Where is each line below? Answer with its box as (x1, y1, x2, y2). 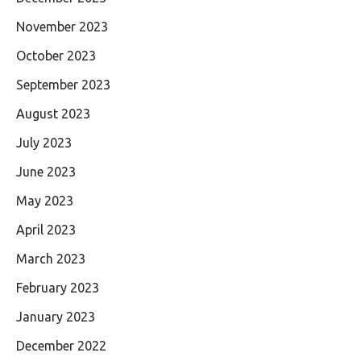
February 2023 (16, 280, 99, 295)
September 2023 (16, 77, 110, 92)
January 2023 (16, 309, 95, 324)
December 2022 (16, 338, 106, 353)
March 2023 (16, 251, 85, 266)
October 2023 (16, 48, 96, 63)
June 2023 (16, 164, 76, 179)
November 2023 (16, 19, 108, 34)
